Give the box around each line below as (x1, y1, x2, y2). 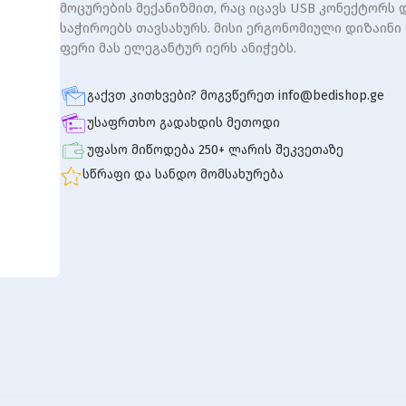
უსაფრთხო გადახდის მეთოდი (87, 114, 280, 130)
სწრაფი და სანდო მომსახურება (82, 167, 284, 183)
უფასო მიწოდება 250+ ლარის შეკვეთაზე (87, 141, 343, 158)
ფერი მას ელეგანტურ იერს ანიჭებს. (60, 40, 296, 57)
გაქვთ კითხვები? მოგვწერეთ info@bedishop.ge (87, 87, 384, 103)
